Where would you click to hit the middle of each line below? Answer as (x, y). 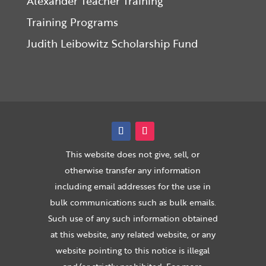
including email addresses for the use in (133, 186)
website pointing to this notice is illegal (133, 250)
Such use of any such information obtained (133, 218)
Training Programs (72, 22)
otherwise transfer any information (133, 170)
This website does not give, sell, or (133, 154)
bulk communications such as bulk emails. (133, 202)
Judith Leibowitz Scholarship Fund (112, 43)
